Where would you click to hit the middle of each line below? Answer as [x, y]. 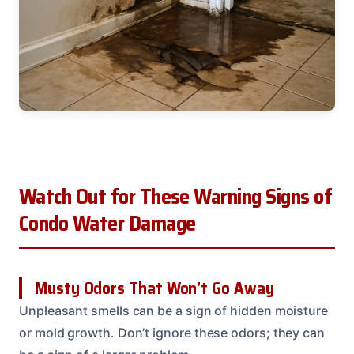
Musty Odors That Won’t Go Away [154, 288]
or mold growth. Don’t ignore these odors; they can [172, 333]
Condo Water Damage [107, 224]
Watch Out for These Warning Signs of [175, 197]
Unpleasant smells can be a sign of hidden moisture [174, 311]
